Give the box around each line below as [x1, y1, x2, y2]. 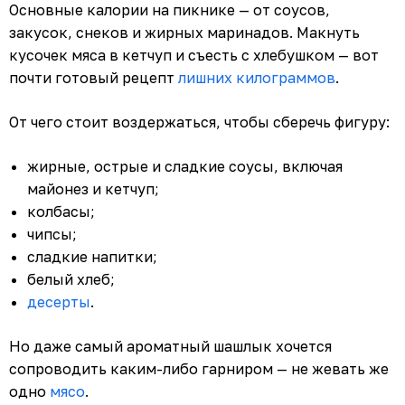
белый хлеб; [27, 269, 115, 288]
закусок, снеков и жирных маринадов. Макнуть [9, 23, 360, 42]
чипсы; [27, 224, 77, 243]
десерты [27, 292, 90, 311]
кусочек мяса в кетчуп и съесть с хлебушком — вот [9, 45, 379, 64]
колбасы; [27, 202, 95, 221]
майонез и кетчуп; [27, 179, 159, 198]
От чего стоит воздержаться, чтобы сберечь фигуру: [9, 112, 390, 131]
